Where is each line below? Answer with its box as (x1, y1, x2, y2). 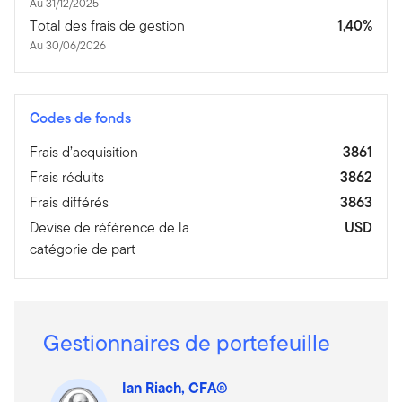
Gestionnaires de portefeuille (43, 326, 330, 359)
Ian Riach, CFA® (122, 376, 228, 398)
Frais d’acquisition (30, 141, 138, 162)
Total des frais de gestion (30, 14, 185, 36)
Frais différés (30, 191, 109, 213)
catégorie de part (30, 238, 135, 259)
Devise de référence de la (30, 216, 189, 238)
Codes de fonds (30, 107, 131, 128)
